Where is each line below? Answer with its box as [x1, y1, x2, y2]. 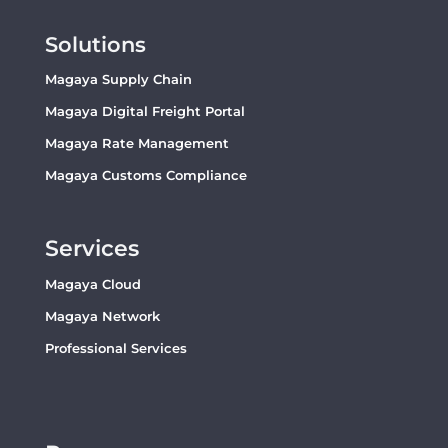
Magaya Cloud [44, 275, 141, 292]
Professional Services [44, 339, 187, 356]
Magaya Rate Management [44, 134, 229, 151]
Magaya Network [44, 307, 160, 324]
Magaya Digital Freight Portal [44, 102, 245, 119]
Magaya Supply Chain [44, 70, 192, 87]
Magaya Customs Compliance [44, 166, 247, 183]
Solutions [44, 31, 146, 57]
